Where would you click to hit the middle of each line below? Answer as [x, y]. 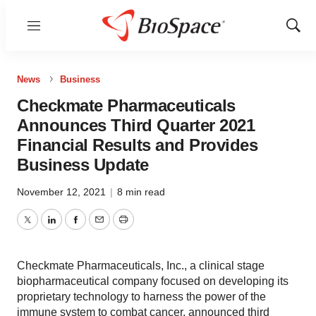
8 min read [141, 192]
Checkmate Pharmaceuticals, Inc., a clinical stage [141, 266]
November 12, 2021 [63, 192]
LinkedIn [72, 228]
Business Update [83, 165]
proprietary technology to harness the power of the [141, 297]
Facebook [99, 228]
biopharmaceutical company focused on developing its [153, 281]
